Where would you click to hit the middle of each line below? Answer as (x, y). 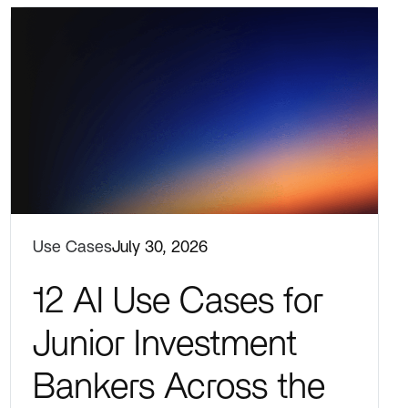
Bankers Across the (178, 387)
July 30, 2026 (159, 247)
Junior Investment (164, 344)
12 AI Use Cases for (178, 301)
